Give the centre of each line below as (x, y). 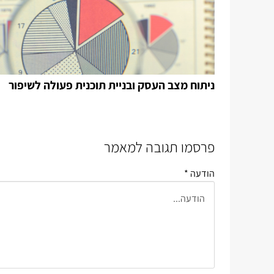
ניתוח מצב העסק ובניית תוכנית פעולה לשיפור (112, 85)
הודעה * (199, 173)
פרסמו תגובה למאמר (159, 147)
